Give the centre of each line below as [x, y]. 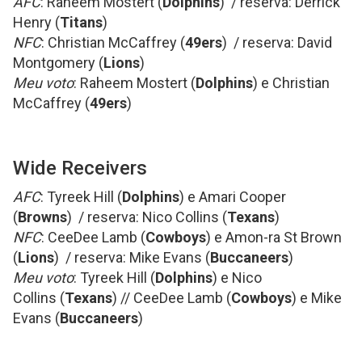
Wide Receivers [80, 168]
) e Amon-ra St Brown [274, 237]
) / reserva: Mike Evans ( [132, 257]
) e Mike [317, 298]
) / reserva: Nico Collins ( [147, 217]
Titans [81, 22]
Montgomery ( [58, 63]
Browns [42, 217]
